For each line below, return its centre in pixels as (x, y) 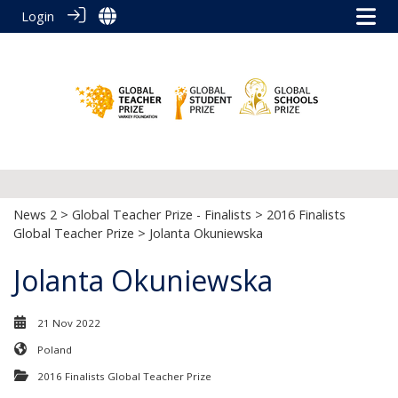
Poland (55, 350)
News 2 (35, 215)
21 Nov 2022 (69, 323)
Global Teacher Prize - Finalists (162, 215)
